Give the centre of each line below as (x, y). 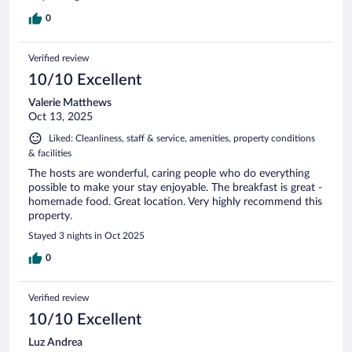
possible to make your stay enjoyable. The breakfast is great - (175, 187)
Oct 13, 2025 (60, 117)
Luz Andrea (55, 342)
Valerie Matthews (70, 103)
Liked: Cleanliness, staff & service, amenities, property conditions (182, 138)
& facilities (50, 153)
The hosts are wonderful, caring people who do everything (169, 173)
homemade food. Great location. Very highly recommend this (175, 202)
